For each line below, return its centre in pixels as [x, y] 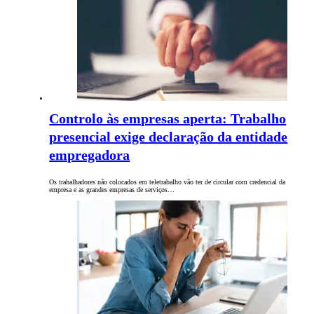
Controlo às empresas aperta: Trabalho [168, 119]
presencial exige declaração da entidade [169, 137]
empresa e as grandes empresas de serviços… [112, 190]
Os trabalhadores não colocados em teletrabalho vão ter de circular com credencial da [168, 182]
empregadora [90, 155]
